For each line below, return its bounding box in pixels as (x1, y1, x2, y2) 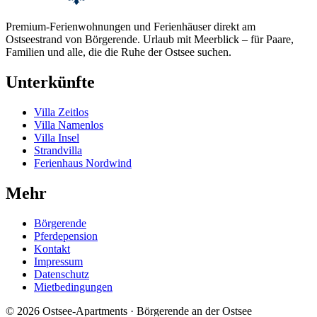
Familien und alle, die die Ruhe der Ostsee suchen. (6, 46, 231, 59)
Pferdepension (34, 229, 98, 242)
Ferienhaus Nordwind (34, 157, 132, 170)
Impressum (34, 255, 83, 267)
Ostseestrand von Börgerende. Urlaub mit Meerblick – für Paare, (6, 33, 294, 46)
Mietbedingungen (34, 280, 113, 293)
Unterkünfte (6, 73, 95, 92)
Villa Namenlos (34, 119, 103, 132)
